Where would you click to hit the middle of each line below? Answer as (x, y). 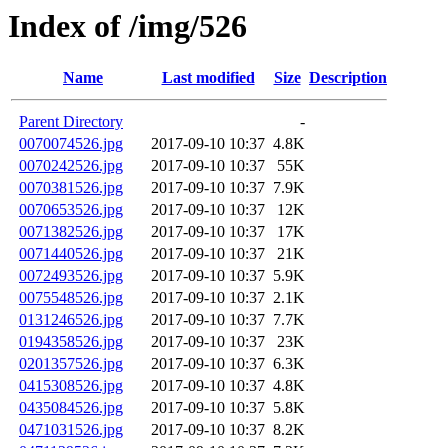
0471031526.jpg (71, 430)
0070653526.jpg (71, 210)
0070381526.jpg (71, 188)
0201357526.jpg (71, 364)
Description (348, 78)
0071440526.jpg (71, 254)
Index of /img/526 (127, 26)
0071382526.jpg (71, 232)
